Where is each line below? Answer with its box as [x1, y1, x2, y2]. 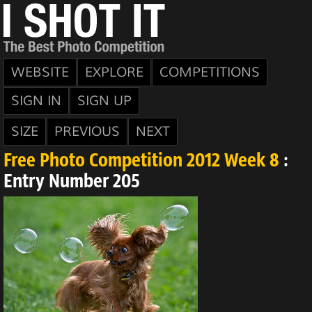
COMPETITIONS [159, 64, 260, 81]
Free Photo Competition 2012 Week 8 [3, 152, 279, 171]
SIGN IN [11, 93, 61, 109]
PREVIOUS [54, 123, 120, 140]
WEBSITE [11, 64, 69, 81]
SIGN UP [77, 93, 132, 109]
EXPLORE [85, 64, 143, 81]
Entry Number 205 [3, 173, 140, 192]
